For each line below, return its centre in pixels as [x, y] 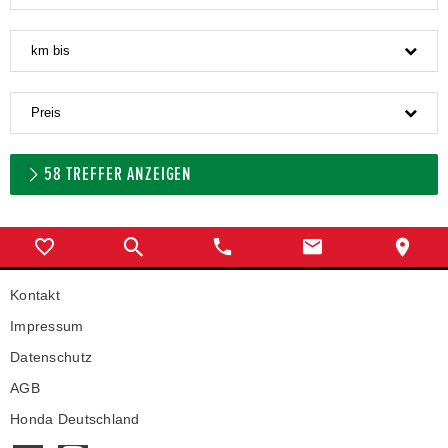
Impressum [47, 326]
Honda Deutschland [75, 419]
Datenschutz [51, 357]
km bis [50, 50]
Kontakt [35, 295]
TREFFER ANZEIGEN [127, 174]
